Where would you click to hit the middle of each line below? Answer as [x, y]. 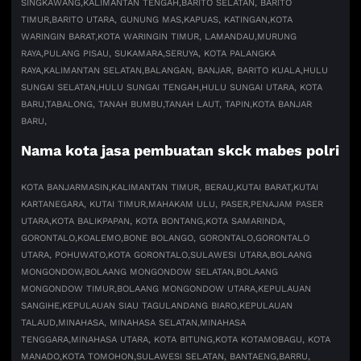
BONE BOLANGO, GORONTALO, [190, 239]
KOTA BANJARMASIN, [66, 188]
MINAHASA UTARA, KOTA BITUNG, [143, 340]
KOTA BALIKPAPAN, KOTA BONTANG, [129, 222]
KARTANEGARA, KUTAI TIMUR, [85, 205]
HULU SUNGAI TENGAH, [150, 88]
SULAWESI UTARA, [230, 255]
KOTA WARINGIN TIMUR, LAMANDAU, [178, 37]
